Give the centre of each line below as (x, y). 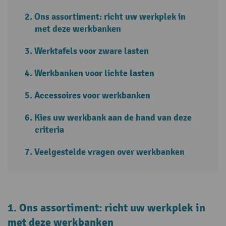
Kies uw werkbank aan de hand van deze (113, 118)
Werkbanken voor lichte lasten (95, 73)
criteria (49, 130)
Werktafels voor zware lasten (92, 51)
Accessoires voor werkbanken (93, 95)
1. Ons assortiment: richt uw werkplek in (106, 208)
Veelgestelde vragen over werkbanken (110, 152)
